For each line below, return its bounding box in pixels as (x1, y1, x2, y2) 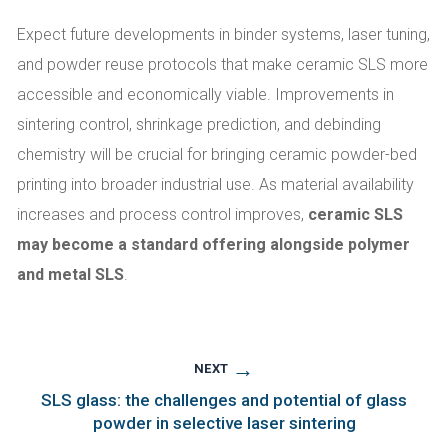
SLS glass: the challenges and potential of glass (41, 390, 407, 411)
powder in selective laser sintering (92, 413, 356, 434)
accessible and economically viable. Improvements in (17, 84, 394, 104)
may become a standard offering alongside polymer (17, 234, 410, 254)
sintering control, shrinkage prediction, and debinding (17, 114, 381, 134)
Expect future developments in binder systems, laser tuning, (17, 24, 430, 44)
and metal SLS (17, 264, 124, 284)
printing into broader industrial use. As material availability (17, 174, 414, 194)
